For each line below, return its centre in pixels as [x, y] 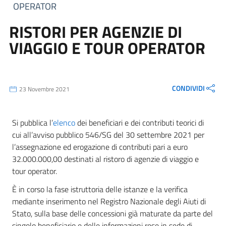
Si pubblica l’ [33, 123]
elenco [64, 123]
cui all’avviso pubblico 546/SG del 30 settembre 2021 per [108, 135]
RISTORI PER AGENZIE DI [96, 32]
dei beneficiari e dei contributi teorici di [139, 123]
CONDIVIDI [188, 88]
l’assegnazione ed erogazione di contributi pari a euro [100, 147]
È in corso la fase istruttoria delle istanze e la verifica [100, 189]
